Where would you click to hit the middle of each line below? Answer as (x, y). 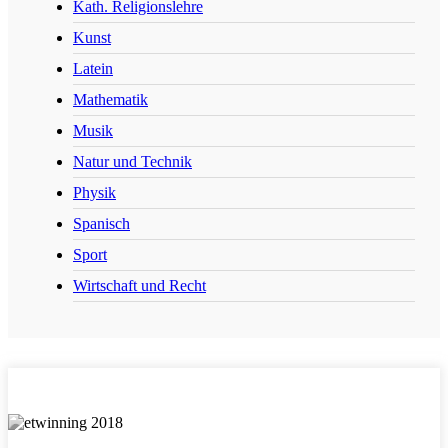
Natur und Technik (132, 161)
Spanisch (101, 223)
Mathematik (110, 99)
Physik (94, 192)
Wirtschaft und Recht (139, 285)
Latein (93, 68)
